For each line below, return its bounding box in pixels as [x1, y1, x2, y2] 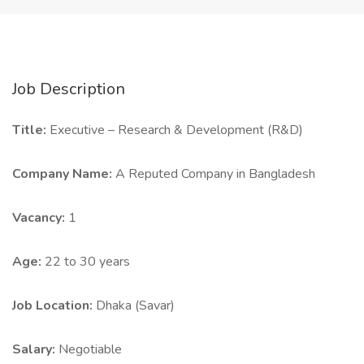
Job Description [12, 78, 125, 100]
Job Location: [12, 297, 96, 314]
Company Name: [12, 165, 115, 183]
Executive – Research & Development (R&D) [50, 121, 303, 139]
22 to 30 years [45, 253, 130, 271]
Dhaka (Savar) [96, 297, 175, 314]
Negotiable [58, 340, 122, 358]
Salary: [12, 340, 58, 358]
